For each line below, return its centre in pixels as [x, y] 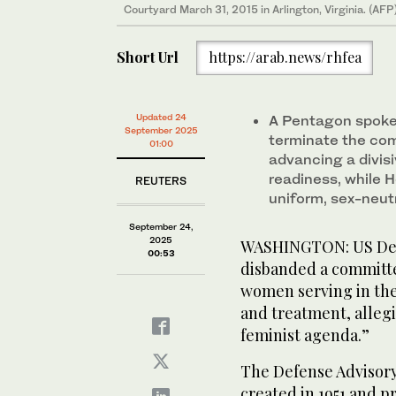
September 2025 [161, 130]
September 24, [161, 226]
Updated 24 [161, 117]
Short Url [148, 57]
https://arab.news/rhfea [285, 57]
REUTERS [161, 181]
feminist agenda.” [305, 335]
